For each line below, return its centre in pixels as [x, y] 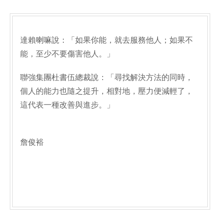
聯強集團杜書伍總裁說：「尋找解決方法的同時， [107, 77]
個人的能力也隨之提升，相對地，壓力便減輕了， [107, 91]
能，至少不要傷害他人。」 [67, 54]
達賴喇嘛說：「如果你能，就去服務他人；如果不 [107, 40]
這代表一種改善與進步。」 [67, 105]
